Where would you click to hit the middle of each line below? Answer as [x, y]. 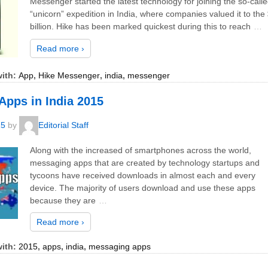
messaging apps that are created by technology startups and [145, 163]
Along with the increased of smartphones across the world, [141, 150]
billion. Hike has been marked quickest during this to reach [140, 27]
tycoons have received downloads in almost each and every [143, 175]
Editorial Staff [63, 125]
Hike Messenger [69, 76]
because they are [63, 200]
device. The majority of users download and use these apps [143, 188]
